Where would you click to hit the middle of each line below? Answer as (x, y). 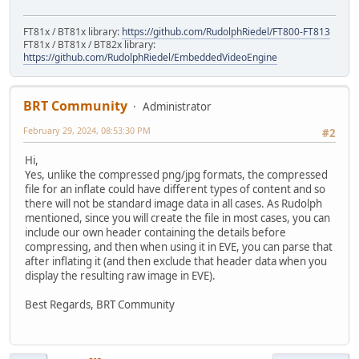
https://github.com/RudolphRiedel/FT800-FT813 (226, 31)
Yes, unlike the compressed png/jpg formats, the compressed (176, 175)
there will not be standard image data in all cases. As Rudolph (173, 204)
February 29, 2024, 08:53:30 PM (87, 130)
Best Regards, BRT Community (100, 305)
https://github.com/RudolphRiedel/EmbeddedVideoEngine (150, 57)
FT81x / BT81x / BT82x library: (89, 44)
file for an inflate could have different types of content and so (175, 190)
